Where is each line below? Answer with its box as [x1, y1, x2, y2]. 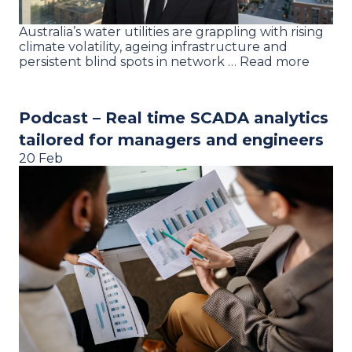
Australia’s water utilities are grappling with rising [19, 24, 324, 39]
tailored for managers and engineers [19, 130, 324, 149]
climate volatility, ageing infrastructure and [19, 38, 288, 54]
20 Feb [19, 150, 63, 166]
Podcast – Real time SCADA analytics [19, 108, 328, 127]
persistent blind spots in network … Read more [19, 53, 310, 69]
